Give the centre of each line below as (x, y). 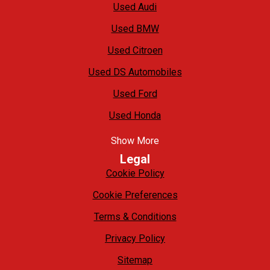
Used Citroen (135, 51)
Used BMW (135, 29)
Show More (135, 141)
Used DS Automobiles (135, 72)
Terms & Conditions (135, 217)
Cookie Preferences (135, 195)
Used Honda (135, 116)
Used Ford (135, 94)
